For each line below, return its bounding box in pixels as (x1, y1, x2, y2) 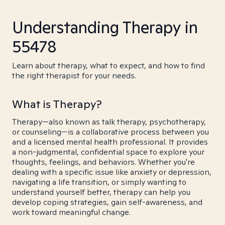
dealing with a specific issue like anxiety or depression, (12, 167, 211, 177)
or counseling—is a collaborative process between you (12, 127, 209, 137)
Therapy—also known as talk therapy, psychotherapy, (12, 117, 206, 127)
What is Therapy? (12, 97, 102, 111)
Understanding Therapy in (12, 17, 198, 38)
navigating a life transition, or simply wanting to (12, 177, 186, 187)
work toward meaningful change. (12, 207, 131, 217)
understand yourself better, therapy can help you (12, 187, 190, 197)
